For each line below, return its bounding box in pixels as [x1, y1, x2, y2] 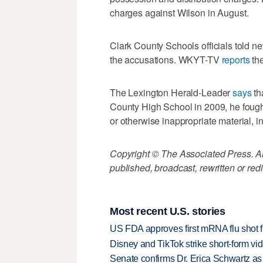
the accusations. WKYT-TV [110, 53, 222, 67]
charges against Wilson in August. [110, 6, 249, 20]
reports [221, 53, 250, 67]
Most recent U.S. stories [110, 205, 225, 217]
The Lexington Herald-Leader [110, 86, 233, 100]
